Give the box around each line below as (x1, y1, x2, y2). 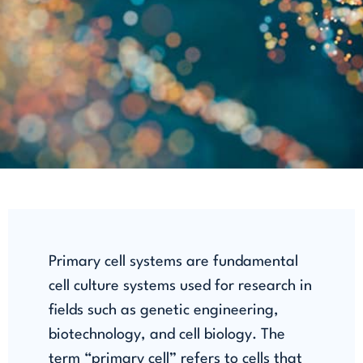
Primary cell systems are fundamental (49, 254, 298, 269)
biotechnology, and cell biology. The (49, 327, 285, 342)
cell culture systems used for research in (49, 278, 312, 293)
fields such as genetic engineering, (49, 302, 279, 318)
